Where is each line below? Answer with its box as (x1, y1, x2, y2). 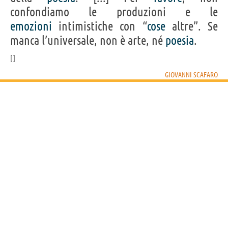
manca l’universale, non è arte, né (10, 33, 165, 47)
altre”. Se (165, 19, 218, 33)
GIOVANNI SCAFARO (165, 70, 218, 79)
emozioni (10, 19, 52, 33)
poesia (165, 33, 194, 47)
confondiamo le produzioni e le (10, 5, 218, 19)
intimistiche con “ (52, 19, 147, 33)
